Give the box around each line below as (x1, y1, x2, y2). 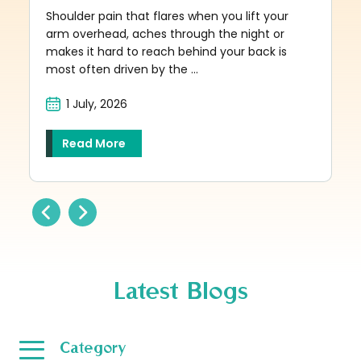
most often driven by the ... (46, 60, 199, 77)
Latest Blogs (113, 274, 248, 305)
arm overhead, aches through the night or (46, 25, 285, 42)
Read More (62, 135, 127, 151)
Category (60, 337, 127, 356)
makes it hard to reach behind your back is (46, 43, 288, 60)
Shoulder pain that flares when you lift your (46, 7, 289, 24)
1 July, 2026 (66, 95, 128, 112)
